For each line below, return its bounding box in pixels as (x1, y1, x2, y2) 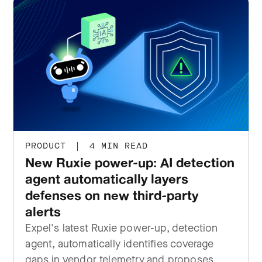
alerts (25, 204, 61, 219)
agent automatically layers (25, 171, 189, 187)
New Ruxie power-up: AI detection (25, 154, 235, 170)
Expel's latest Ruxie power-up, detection (25, 221, 218, 235)
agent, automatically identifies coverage (25, 237, 214, 251)
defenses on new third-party (25, 187, 199, 203)
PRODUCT (25, 140, 73, 151)
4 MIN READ (84, 140, 149, 151)
